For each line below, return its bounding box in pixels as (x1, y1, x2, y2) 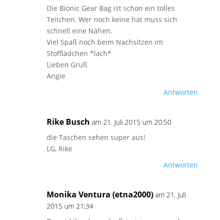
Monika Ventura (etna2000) (46, 189, 153, 200)
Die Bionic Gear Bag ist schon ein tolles (46, 3, 175, 13)
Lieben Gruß (46, 60, 87, 69)
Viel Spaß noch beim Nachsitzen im (46, 37, 163, 47)
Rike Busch (46, 116, 90, 127)
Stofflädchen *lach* (46, 49, 111, 58)
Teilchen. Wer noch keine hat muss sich (46, 15, 177, 24)
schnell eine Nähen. (46, 26, 112, 35)
